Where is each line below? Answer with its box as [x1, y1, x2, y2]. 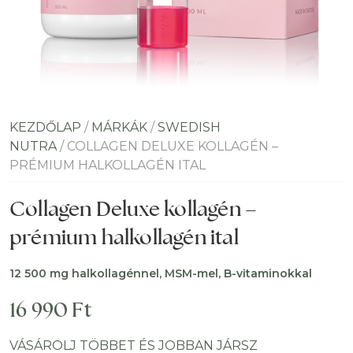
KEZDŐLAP [9, 120, 81, 135]
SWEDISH [158, 120, 221, 135]
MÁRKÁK [91, 120, 147, 135]
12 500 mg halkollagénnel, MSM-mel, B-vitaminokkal [9, 266, 312, 281]
